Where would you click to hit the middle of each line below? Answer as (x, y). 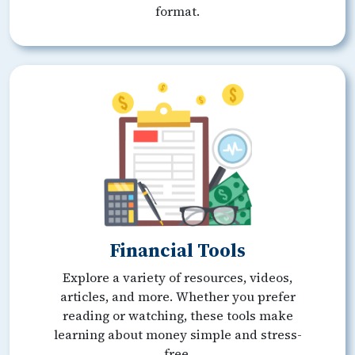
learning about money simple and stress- (177, 335)
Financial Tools (177, 250)
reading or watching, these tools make (177, 316)
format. (177, 11)
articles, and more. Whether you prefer (177, 297)
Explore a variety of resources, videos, (177, 278)
